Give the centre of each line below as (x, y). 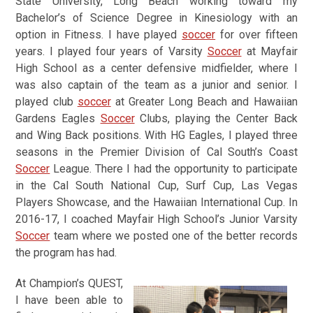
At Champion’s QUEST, (69, 283)
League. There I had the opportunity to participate (174, 169)
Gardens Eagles (58, 118)
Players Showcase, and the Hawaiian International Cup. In (156, 202)
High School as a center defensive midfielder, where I (156, 68)
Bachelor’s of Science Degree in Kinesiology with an (156, 18)
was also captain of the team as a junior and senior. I (156, 85)
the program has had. (66, 253)
